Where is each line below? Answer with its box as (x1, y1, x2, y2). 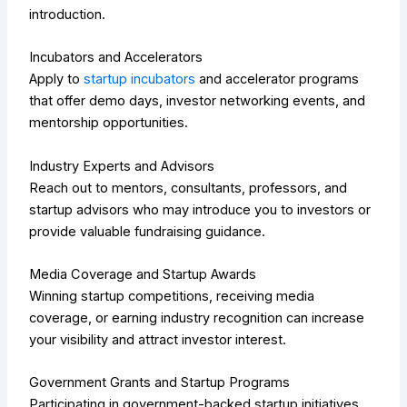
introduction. (29, 6, 106, 24)
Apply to (29, 71, 84, 88)
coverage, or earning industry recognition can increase (29, 310, 365, 327)
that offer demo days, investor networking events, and (29, 93, 366, 110)
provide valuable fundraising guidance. (29, 223, 266, 240)
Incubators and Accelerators (29, 49, 203, 66)
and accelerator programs (195, 71, 360, 88)
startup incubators (84, 71, 196, 88)
